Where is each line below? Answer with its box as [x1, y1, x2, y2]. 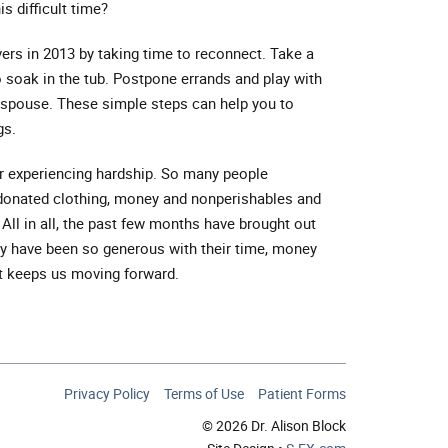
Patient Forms [258, 383, 346, 403]
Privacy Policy [64, 383, 150, 403]
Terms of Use [164, 383, 244, 403]
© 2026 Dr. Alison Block [202, 415, 346, 435]
